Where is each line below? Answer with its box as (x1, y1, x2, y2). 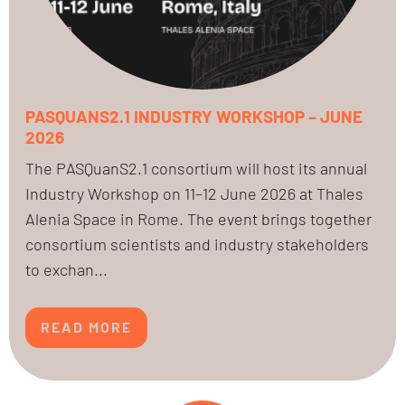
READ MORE (41, 318, 132, 336)
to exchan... (25, 259, 108, 279)
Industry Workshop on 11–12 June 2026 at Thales (25, 183, 363, 203)
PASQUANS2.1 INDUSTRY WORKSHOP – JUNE (25, 105, 363, 127)
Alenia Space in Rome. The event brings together (25, 208, 372, 229)
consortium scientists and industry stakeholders (25, 233, 369, 254)
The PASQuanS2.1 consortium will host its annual (25, 157, 367, 178)
